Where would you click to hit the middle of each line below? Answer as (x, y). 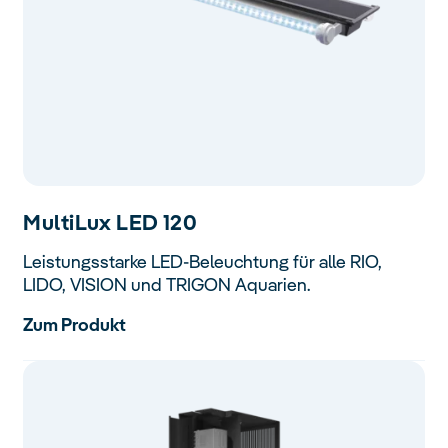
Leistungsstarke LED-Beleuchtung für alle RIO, (203, 262)
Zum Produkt (75, 324)
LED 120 (157, 222)
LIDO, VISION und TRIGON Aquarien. (169, 285)
